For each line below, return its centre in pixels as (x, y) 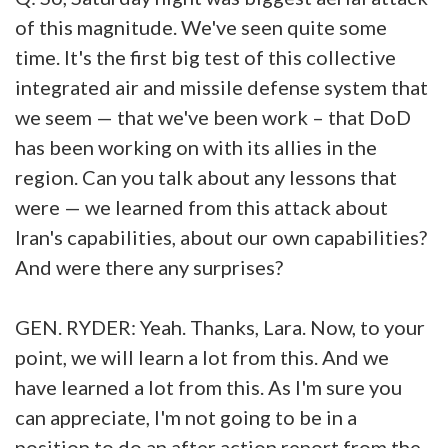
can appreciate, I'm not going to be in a (186, 416)
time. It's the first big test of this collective (205, 56)
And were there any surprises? (151, 266)
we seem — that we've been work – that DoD (213, 116)
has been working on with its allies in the (196, 146)
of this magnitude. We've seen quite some (201, 26)
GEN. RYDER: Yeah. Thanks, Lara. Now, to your (220, 326)
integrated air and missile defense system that (221, 86)
